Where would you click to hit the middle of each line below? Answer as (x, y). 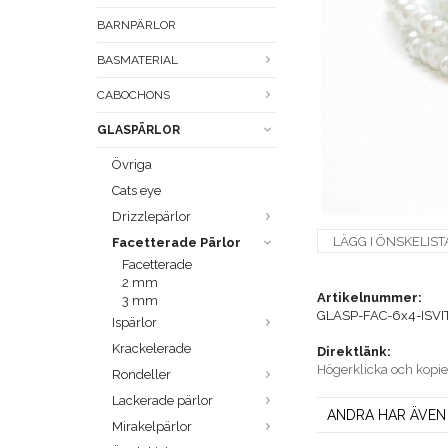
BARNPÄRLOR (136, 25)
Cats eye (136, 191)
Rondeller (141, 375)
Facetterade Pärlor (176, 243)
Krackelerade (151, 349)
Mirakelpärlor (152, 427)
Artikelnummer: (369, 298)
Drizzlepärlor (151, 217)
